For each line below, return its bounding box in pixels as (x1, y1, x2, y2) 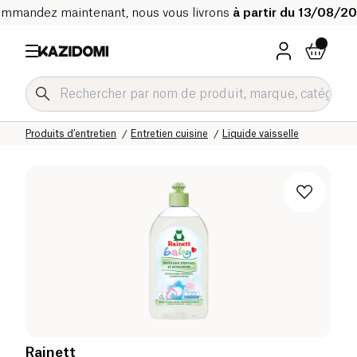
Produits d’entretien (25, 128, 116, 139)
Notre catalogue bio (74, 116, 167, 126)
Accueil (25, 116, 60, 126)
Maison (182, 116, 216, 126)
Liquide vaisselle (222, 128, 299, 139)
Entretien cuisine (131, 128, 208, 139)
